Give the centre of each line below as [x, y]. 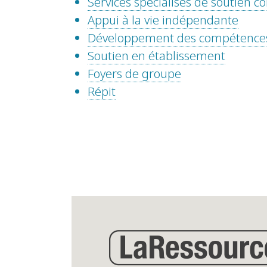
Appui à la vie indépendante [163, 20]
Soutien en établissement [156, 56]
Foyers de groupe [134, 74]
